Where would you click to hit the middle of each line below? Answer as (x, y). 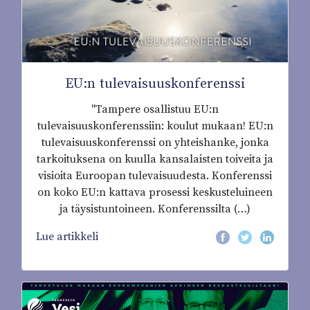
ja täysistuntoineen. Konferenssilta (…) (155, 209)
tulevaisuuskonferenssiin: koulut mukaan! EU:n (155, 126)
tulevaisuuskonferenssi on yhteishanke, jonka (155, 143)
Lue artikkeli (67, 237)
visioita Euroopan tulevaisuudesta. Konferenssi (155, 176)
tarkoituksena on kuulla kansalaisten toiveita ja (155, 159)
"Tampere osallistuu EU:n (155, 110)
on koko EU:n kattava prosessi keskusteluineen (155, 193)
